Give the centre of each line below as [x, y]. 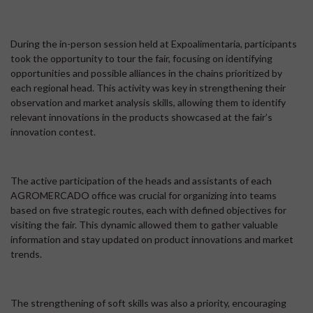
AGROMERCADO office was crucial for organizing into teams [144, 196]
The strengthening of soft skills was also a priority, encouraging [148, 303]
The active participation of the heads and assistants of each [141, 181]
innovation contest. [53, 132]
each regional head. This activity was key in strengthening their [148, 88]
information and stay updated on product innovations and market [152, 240]
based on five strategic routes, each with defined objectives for [148, 210]
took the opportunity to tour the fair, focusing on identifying [141, 59]
